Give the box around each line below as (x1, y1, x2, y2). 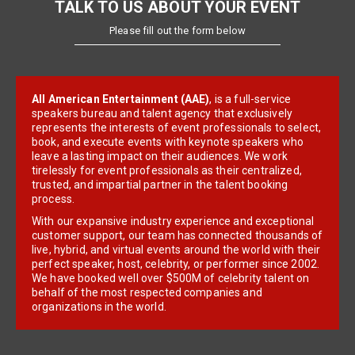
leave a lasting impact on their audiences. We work (32, 150, 288, 162)
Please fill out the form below (109, 25, 246, 36)
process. (32, 193, 75, 205)
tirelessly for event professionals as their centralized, (32, 164, 302, 177)
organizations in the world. (32, 300, 166, 313)
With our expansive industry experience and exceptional (32, 215, 315, 227)
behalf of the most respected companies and (32, 286, 262, 299)
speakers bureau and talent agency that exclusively (32, 107, 293, 120)
